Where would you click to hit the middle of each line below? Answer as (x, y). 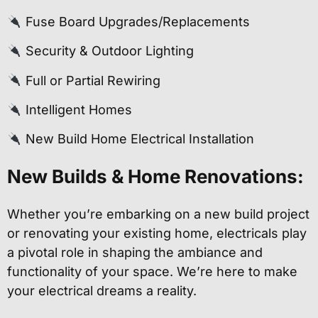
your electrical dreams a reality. (102, 290)
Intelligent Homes (77, 109)
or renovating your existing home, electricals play (157, 233)
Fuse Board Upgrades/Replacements (136, 21)
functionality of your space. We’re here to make (152, 271)
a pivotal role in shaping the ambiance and (135, 252)
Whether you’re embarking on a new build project (158, 214)
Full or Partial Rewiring (91, 80)
